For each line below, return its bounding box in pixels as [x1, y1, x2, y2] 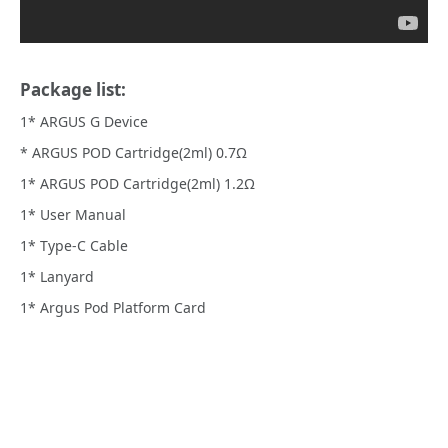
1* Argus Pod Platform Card [20, 298, 206, 318]
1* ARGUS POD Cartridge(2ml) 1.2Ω [20, 174, 255, 194]
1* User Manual [20, 205, 126, 225]
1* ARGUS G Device [20, 112, 148, 132]
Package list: [20, 78, 126, 102]
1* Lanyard [20, 267, 94, 287]
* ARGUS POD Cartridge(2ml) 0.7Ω [20, 143, 247, 163]
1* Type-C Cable [20, 236, 128, 256]
